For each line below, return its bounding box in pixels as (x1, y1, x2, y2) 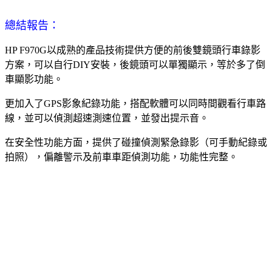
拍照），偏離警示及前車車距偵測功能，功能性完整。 (5, 151, 238, 162)
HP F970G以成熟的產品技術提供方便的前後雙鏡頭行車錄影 (5, 44, 260, 55)
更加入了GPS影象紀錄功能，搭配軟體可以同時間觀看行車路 (5, 98, 266, 109)
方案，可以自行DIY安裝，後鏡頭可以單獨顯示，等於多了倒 (5, 59, 265, 70)
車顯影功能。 (5, 73, 63, 84)
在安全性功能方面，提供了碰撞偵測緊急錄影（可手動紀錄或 (5, 137, 267, 148)
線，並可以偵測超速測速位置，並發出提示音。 (5, 112, 209, 123)
